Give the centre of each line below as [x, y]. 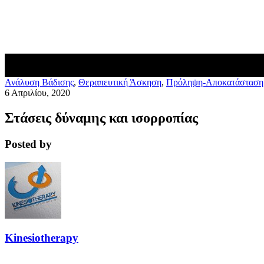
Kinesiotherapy [42, 238]
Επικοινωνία [31, 31]
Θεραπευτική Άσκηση [120, 82]
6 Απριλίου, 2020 [37, 93]
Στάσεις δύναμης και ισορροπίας [101, 118]
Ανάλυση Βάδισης [39, 82]
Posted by [28, 144]
